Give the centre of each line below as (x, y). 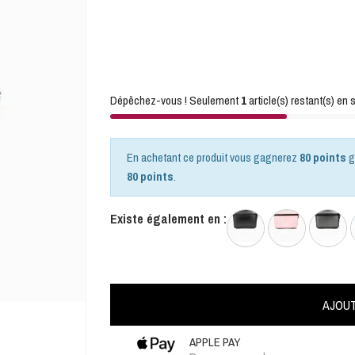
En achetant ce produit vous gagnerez (213, 157)
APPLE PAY (215, 342)
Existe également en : (168, 219)
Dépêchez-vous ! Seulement (176, 100)
